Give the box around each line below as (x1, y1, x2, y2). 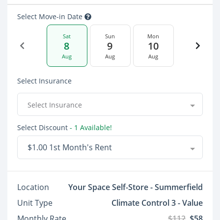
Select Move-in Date (17, 12, 84, 22)
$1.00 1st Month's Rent (27, 142, 112, 153)
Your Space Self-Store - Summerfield (68, 182, 203, 193)
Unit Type (17, 197, 53, 209)
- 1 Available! (68, 123, 112, 133)
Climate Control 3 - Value (111, 197, 203, 209)
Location (17, 182, 49, 193)
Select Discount (17, 123, 68, 133)
